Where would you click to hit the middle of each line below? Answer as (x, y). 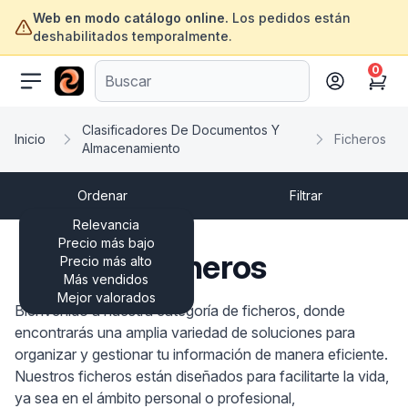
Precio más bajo (106, 243)
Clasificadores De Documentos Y (181, 130)
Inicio (30, 139)
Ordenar (102, 195)
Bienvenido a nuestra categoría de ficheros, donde (180, 311)
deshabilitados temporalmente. (133, 36)
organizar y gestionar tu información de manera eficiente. (201, 354)
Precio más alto (106, 261)
